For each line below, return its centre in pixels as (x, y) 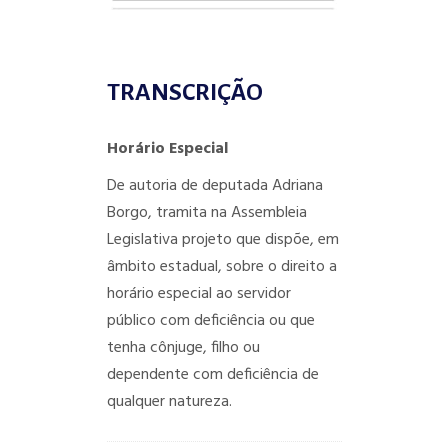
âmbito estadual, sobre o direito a (221, 266)
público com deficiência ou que (210, 320)
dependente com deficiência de (212, 374)
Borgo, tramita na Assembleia (206, 212)
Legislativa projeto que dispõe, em (222, 239)
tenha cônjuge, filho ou (183, 347)
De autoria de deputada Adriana (214, 185)
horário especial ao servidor (198, 293)
